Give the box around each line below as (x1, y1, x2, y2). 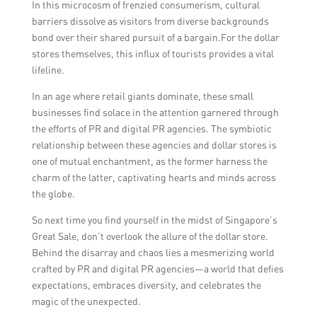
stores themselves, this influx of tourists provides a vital (31, 47, 274, 60)
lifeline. (31, 64, 64, 76)
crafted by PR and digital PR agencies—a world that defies (31, 263, 284, 275)
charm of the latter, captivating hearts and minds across (31, 171, 276, 184)
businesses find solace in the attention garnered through (31, 106, 279, 119)
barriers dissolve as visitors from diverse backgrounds (31, 15, 269, 28)
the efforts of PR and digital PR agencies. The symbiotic (31, 122, 272, 135)
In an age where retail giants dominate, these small (31, 90, 253, 103)
